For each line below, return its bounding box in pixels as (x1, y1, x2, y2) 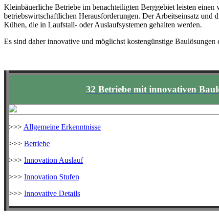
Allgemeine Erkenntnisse (23, 122, 101, 131)
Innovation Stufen (24, 172, 79, 181)
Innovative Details (24, 189, 80, 197)
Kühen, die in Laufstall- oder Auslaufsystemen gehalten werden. (4, 20, 202, 29)
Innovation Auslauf (24, 155, 83, 164)
